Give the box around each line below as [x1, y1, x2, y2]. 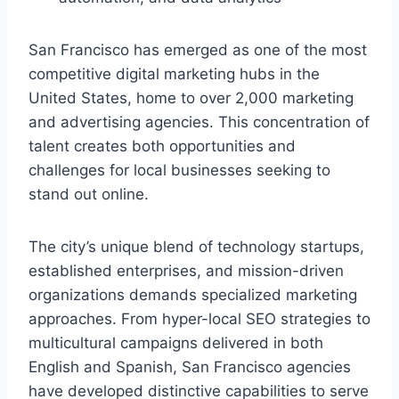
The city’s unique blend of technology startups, [28, 238, 364, 256]
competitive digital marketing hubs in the [28, 65, 320, 84]
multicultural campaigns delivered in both [28, 334, 323, 353]
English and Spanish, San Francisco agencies [28, 358, 351, 377]
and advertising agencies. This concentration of [28, 113, 370, 132]
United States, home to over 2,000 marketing [28, 89, 354, 108]
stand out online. [28, 185, 149, 204]
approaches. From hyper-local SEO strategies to [28, 310, 370, 329]
